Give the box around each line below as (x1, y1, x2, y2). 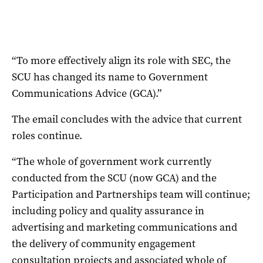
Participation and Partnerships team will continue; (12, 187, 250, 201)
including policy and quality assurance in (12, 203, 204, 218)
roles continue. (12, 128, 82, 143)
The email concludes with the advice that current (12, 112, 242, 126)
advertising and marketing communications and (12, 220, 237, 234)
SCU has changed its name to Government (12, 69, 208, 84)
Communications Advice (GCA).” (12, 86, 161, 100)
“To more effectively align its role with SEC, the (12, 53, 231, 68)
